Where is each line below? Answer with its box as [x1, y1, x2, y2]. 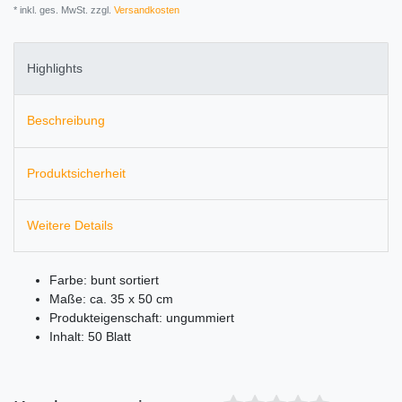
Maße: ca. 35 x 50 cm [49, 292, 173, 307]
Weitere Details [27, 218, 113, 233]
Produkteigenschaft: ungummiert [49, 310, 234, 326]
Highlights [27, 61, 83, 76]
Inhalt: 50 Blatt [49, 329, 131, 345]
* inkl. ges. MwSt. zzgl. [13, 4, 111, 15]
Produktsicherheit [27, 165, 126, 180]
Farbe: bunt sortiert [49, 273, 159, 288]
